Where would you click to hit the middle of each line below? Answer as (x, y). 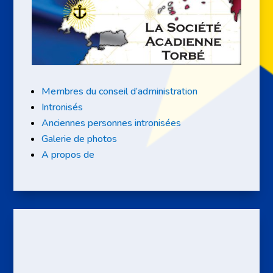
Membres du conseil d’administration (120, 91)
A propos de (68, 154)
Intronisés (62, 107)
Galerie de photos (80, 139)
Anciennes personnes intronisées (112, 123)
